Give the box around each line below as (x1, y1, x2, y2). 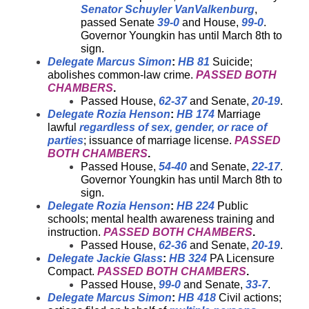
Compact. (48, 266, 97, 277)
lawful (48, 121, 79, 133)
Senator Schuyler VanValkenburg (81, 3, 255, 15)
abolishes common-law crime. (48, 69, 196, 81)
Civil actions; (216, 292, 281, 303)
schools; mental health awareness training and (48, 213, 275, 225)
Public (215, 200, 248, 212)
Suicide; (210, 56, 252, 68)
